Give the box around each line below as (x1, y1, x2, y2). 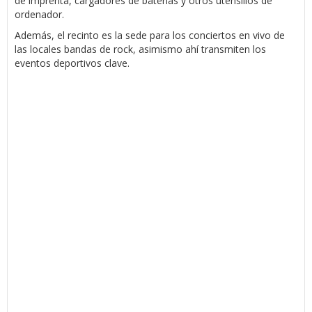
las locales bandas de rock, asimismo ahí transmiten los (15, 42, 266, 56)
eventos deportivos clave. (15, 56, 130, 70)
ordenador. (15, 7, 64, 21)
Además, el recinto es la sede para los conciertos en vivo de (15, 28, 285, 42)
